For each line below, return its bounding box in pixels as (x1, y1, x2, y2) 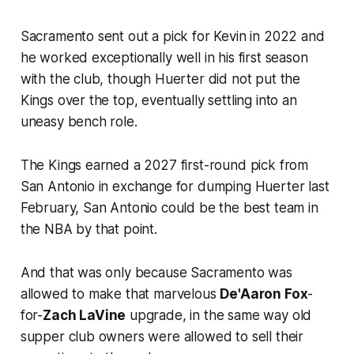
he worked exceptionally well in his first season (20, 50, 308, 66)
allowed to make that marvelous (20, 286, 220, 303)
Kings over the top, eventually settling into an (20, 92, 297, 109)
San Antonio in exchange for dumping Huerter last (20, 179, 330, 195)
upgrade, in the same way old (126, 307, 312, 324)
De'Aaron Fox (220, 286, 308, 303)
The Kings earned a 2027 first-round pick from (20, 157, 309, 174)
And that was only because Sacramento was (20, 265, 292, 281)
